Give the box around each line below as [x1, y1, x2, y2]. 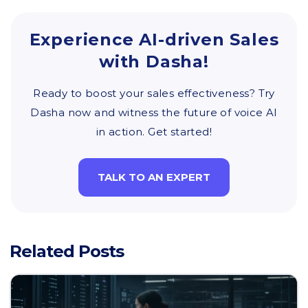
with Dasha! [99, 52, 209, 71]
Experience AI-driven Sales [29, 30, 279, 49]
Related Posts [10, 241, 124, 261]
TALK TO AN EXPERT [98, 170, 210, 184]
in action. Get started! [96, 125, 212, 138]
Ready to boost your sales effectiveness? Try [33, 87, 275, 100]
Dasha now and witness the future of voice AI [30, 106, 278, 119]
